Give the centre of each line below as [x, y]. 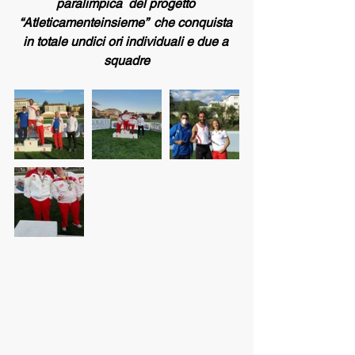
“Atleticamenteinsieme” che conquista [127, 23]
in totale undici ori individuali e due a [127, 42]
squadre [127, 61]
